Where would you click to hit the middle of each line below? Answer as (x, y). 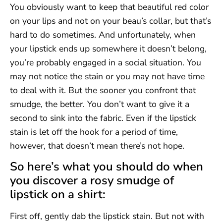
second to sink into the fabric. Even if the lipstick (103, 118)
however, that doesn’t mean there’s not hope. (97, 145)
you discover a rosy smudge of (92, 181)
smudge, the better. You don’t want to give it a (100, 104)
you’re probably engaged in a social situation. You (106, 62)
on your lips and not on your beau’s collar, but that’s (111, 21)
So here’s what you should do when (107, 167)
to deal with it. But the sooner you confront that (103, 90)
